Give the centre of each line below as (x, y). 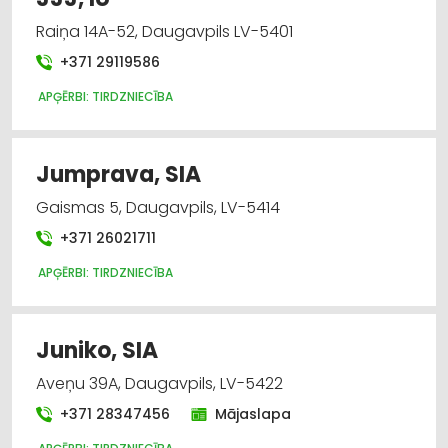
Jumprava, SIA (118, 174)
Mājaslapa (252, 413)
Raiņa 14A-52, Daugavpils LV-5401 (164, 31)
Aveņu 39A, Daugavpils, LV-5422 (159, 383)
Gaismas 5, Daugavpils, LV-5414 (158, 207)
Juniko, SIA (97, 350)
